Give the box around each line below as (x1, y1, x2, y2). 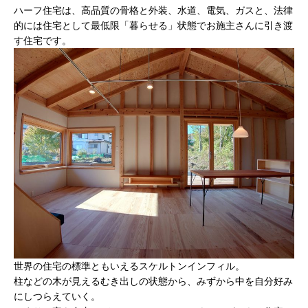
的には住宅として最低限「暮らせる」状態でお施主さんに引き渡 (14, 19, 293, 31)
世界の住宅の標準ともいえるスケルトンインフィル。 (14, 260, 245, 272)
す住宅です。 (14, 34, 71, 46)
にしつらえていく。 (14, 290, 100, 302)
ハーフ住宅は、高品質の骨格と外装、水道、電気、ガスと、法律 (14, 4, 293, 16)
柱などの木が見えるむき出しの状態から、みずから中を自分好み (14, 275, 293, 287)
